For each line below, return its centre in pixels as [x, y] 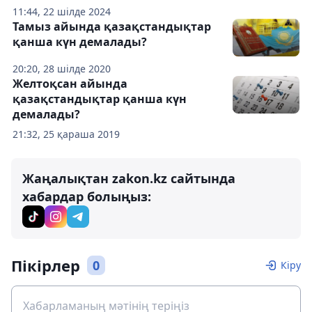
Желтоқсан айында [70, 84]
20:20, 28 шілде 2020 [62, 69]
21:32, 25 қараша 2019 [66, 134]
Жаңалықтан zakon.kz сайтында [129, 179]
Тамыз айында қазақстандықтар [112, 27]
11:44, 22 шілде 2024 [62, 12]
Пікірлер [46, 266]
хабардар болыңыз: [87, 197]
